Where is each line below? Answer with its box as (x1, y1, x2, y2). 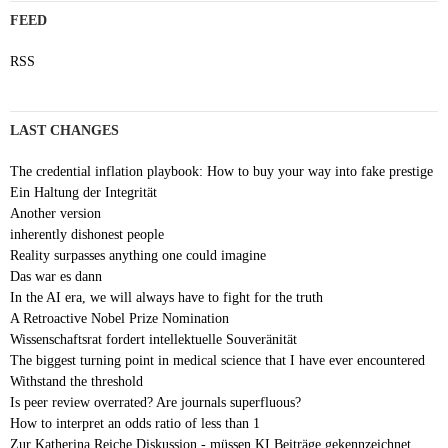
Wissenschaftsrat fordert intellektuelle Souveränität (10, 331, 297, 347)
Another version (10, 205, 101, 221)
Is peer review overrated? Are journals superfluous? (10, 394, 301, 410)
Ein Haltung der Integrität (10, 184, 157, 200)
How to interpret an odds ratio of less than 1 (10, 415, 260, 431)
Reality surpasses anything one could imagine (10, 247, 266, 263)
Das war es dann (10, 268, 102, 284)
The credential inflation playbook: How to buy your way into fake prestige (10, 163, 433, 179)
